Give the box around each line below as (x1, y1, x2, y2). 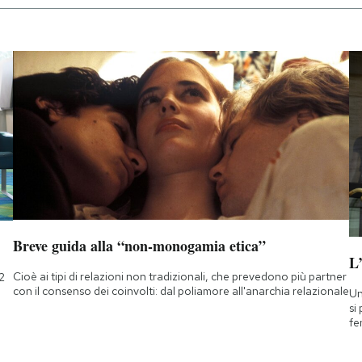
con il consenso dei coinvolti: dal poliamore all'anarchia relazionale (12, 283, 349, 298)
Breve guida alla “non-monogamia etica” (12, 234, 266, 256)
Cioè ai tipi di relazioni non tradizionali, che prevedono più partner (12, 268, 347, 284)
